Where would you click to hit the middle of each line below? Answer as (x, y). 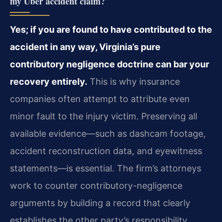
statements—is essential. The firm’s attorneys (106, 168)
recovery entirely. (49, 82)
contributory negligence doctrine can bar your (110, 64)
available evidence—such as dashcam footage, (108, 134)
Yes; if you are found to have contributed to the (111, 30)
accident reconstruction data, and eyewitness (106, 151)
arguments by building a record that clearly (100, 203)
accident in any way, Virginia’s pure (85, 47)
